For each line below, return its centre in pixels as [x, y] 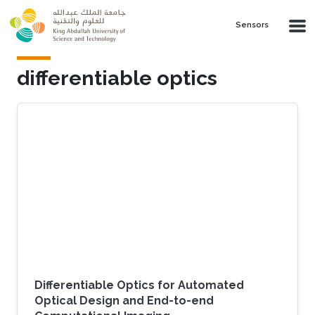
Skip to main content [59, 8]
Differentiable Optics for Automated [139, 285]
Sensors [252, 25]
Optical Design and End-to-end [124, 300]
